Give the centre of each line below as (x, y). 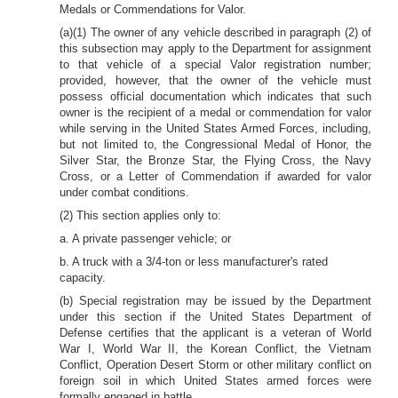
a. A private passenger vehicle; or (146, 239)
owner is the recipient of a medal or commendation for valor (215, 112)
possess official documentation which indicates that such (215, 96)
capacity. (83, 278)
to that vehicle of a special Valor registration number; (215, 64)
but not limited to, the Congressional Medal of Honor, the (215, 144)
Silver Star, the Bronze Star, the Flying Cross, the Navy (215, 160)
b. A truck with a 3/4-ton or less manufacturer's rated (194, 262)
